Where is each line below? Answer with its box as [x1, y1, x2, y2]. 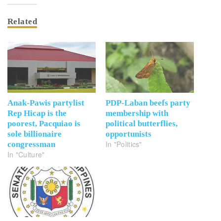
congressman [7, 139, 55, 149]
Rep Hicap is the [7, 108, 67, 118]
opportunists [106, 129, 151, 139]
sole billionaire [7, 129, 62, 139]
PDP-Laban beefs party [106, 98, 190, 108]
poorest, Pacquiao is [7, 118, 80, 128]
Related [7, 17, 37, 27]
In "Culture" [7, 149, 45, 159]
